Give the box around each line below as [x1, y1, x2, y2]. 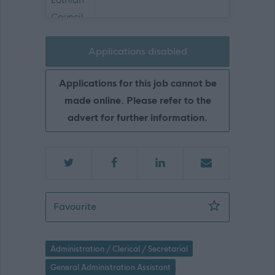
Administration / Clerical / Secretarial [50, 244, 188, 254]
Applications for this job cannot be [58, 77, 217, 89]
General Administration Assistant [50, 262, 171, 273]
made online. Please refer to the [64, 94, 211, 106]
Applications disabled [88, 45, 187, 57]
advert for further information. [68, 111, 207, 123]
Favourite [53, 201, 96, 213]
